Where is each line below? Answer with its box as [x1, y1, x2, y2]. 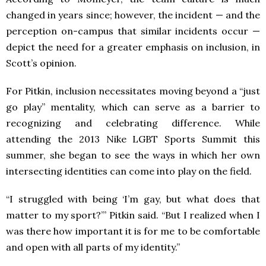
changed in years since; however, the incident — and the [6, 8, 260, 21]
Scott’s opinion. [6, 56, 77, 69]
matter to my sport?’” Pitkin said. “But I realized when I [6, 208, 260, 221]
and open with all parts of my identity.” [6, 240, 180, 253]
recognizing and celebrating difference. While [6, 116, 260, 129]
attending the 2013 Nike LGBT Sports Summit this [6, 132, 260, 145]
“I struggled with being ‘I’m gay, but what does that [6, 192, 260, 205]
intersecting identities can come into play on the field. [6, 164, 252, 177]
